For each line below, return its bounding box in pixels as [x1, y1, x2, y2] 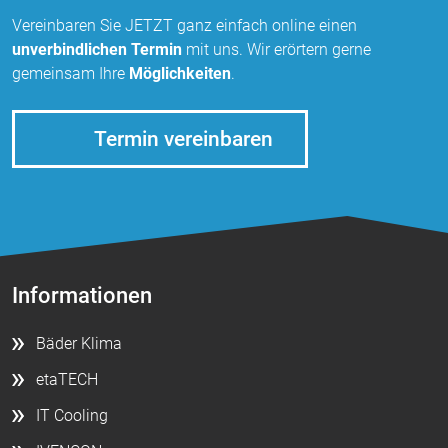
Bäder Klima [36, 334, 122, 354]
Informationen [12, 282, 152, 309]
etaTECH [36, 370, 98, 390]
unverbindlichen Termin [12, 39, 182, 59]
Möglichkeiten [129, 63, 231, 83]
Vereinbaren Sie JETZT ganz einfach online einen [12, 15, 357, 35]
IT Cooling [36, 406, 108, 426]
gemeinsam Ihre [12, 63, 129, 83]
